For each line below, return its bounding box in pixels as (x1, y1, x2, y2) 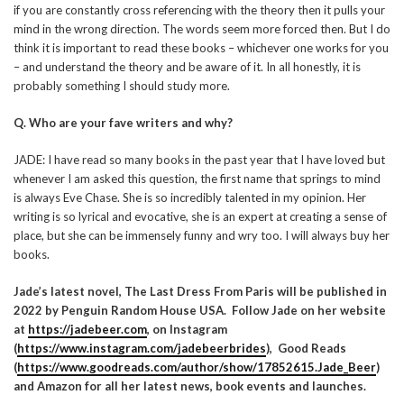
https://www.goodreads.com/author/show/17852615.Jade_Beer (17, 359, 376, 374)
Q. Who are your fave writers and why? (14, 115, 233, 130)
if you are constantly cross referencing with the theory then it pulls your (14, 2, 385, 17)
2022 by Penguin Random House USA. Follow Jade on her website (14, 302, 386, 317)
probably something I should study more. (14, 78, 230, 93)
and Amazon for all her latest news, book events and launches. (14, 378, 366, 393)
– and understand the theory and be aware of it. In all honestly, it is (14, 59, 361, 74)
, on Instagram (147, 321, 227, 336)
